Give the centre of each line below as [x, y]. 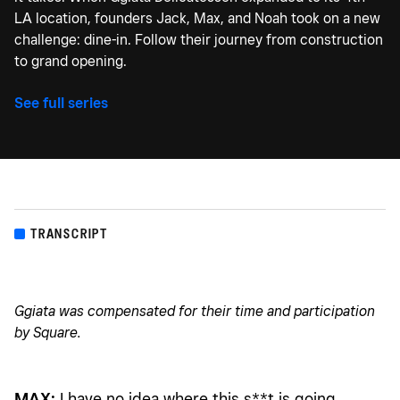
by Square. [48, 333]
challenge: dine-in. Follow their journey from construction [199, 40]
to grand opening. [71, 62]
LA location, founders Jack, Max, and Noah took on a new [197, 19]
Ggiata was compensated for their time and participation [195, 312]
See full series [61, 104]
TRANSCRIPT [69, 234]
